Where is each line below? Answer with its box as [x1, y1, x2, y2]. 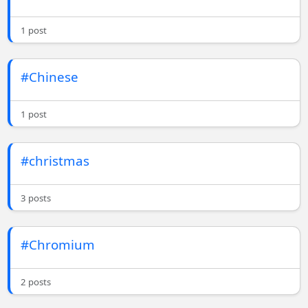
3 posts [21, 192, 52, 205]
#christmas [21, 152, 90, 170]
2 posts [21, 276, 52, 289]
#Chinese [21, 68, 79, 86]
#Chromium [21, 236, 96, 254]
